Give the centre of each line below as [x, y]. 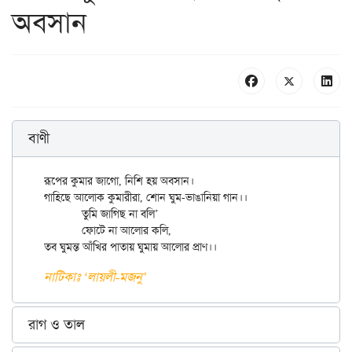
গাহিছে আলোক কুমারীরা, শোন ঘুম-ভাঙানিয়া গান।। [146, 198]
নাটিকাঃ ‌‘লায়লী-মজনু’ [95, 277]
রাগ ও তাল [57, 325]
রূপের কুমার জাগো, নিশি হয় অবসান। [119, 181]
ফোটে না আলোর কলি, [63, 231]
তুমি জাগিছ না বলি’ [63, 214]
